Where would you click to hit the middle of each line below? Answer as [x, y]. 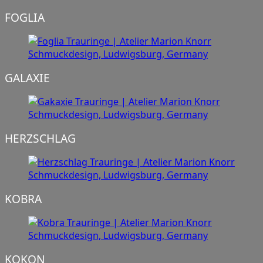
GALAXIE [27, 78]
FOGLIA [25, 18]
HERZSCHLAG [40, 139]
